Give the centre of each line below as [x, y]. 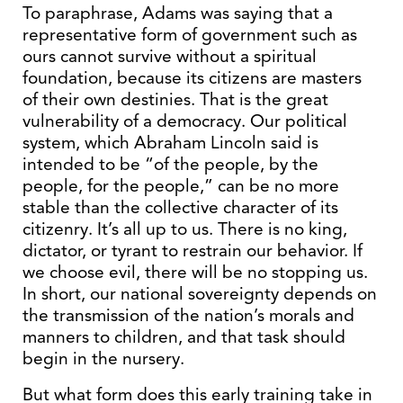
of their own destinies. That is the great [175, 99]
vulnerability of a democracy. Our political [185, 121]
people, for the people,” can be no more [181, 186]
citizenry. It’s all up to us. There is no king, [185, 229]
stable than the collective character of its [180, 207]
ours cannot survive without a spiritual [170, 56]
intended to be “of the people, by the [170, 164]
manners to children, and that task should [184, 337]
